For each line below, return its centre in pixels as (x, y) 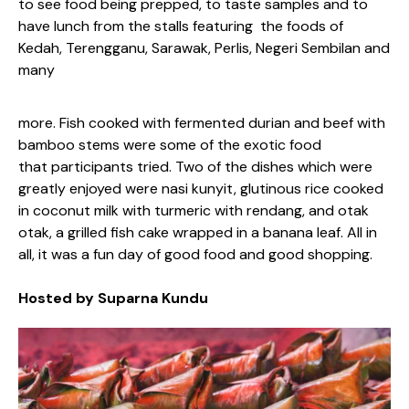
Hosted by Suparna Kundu (113, 299)
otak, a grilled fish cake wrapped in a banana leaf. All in (198, 233)
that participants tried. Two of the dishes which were (195, 167)
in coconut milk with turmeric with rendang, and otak (194, 211)
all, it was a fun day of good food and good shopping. (195, 255)
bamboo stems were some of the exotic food (170, 145)
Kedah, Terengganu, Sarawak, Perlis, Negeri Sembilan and (204, 47)
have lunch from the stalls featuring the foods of (181, 26)
